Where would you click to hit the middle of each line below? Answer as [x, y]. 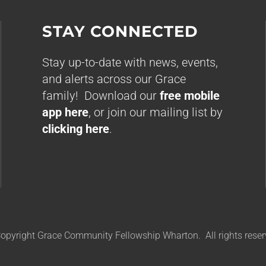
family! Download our [101, 96]
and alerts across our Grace [114, 79]
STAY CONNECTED [120, 31]
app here [65, 112]
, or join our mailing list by [155, 112]
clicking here [75, 129]
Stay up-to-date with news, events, [130, 62]
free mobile [189, 96]
